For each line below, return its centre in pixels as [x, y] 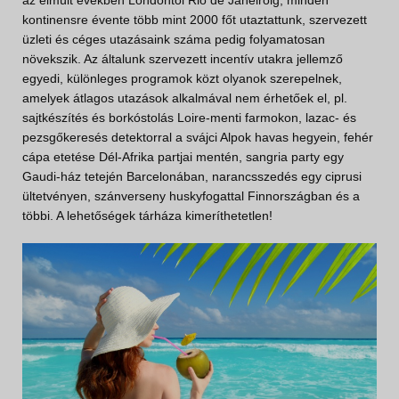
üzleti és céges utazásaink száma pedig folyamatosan [174, 40]
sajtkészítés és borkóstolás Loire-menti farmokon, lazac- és [189, 118]
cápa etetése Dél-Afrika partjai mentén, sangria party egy [183, 157]
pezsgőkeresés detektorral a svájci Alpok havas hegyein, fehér [198, 138]
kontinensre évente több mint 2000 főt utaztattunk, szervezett [195, 20]
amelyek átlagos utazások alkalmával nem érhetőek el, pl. [185, 98]
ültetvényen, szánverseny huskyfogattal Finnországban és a [191, 196]
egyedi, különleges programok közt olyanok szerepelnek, [182, 79]
